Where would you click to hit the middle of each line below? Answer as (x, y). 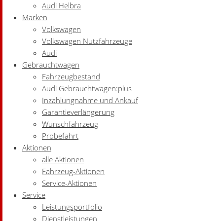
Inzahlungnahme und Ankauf (90, 100)
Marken (35, 17)
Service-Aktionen (69, 183)
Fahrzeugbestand (71, 76)
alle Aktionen (63, 159)
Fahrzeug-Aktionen (73, 171)
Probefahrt (60, 136)
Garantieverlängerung (78, 112)
